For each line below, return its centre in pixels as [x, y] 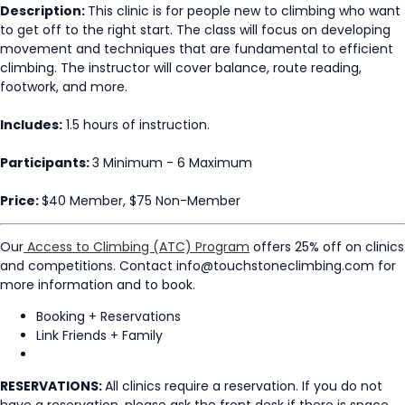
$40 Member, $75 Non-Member [141, 200]
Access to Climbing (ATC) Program [137, 246]
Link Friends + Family [99, 335]
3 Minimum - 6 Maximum [172, 162]
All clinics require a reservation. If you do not [244, 386]
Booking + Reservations [108, 316]
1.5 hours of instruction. [136, 124]
